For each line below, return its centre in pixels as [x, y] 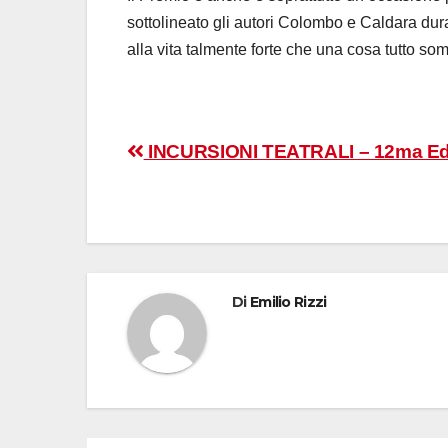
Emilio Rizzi [288, 302]
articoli [177, 200]
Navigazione [220, 159]
